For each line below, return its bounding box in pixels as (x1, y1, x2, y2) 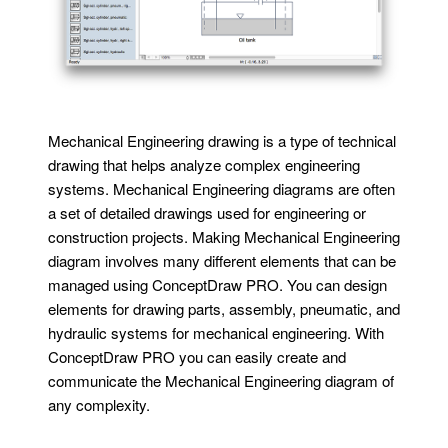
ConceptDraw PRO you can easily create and (47, 346, 346, 368)
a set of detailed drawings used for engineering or (47, 202, 366, 224)
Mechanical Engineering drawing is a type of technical (47, 130, 396, 152)
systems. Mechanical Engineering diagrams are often (47, 178, 395, 200)
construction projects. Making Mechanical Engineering (47, 226, 400, 248)
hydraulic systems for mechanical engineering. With (47, 322, 384, 344)
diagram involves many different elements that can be (47, 250, 396, 272)
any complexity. (47, 394, 150, 416)
